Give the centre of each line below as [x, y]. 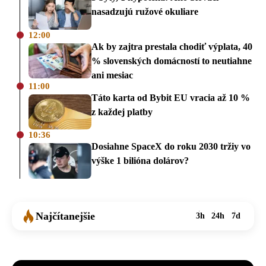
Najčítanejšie [65, 216]
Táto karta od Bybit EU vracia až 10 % [171, 97]
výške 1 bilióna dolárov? [140, 161]
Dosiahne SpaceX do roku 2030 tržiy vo [171, 147]
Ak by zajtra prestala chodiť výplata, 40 [172, 46]
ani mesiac [112, 75]
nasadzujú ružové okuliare [145, 11]
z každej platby [122, 112]
